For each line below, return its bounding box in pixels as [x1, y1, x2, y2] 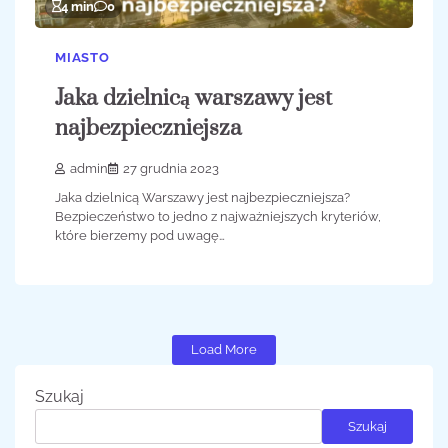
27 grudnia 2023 [123, 161, 219, 177]
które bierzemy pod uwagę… [55, 228, 225, 244]
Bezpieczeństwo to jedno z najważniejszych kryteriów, [55, 209, 381, 225]
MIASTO [55, 49, 110, 65]
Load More [191, 342, 257, 358]
